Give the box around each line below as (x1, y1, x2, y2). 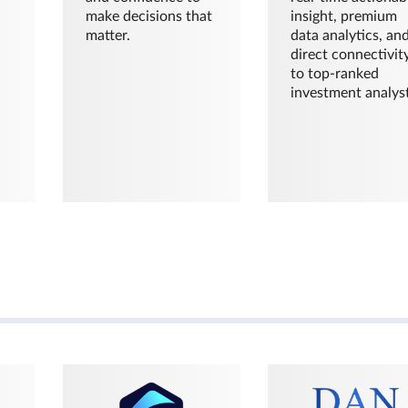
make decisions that (85, 8, 212, 24)
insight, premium (291, 8, 398, 24)
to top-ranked (291, 66, 380, 81)
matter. (85, 27, 130, 43)
